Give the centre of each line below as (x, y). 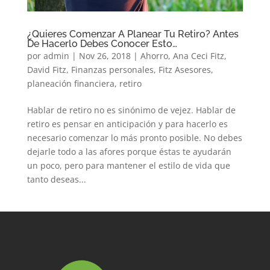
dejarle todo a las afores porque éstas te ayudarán (129, 151)
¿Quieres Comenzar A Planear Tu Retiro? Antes (133, 34)
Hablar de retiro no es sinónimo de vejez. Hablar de (131, 110)
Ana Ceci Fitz (198, 55)
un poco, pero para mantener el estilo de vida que (128, 165)
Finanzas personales (112, 69)
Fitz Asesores (184, 69)
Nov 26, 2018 (105, 55)
